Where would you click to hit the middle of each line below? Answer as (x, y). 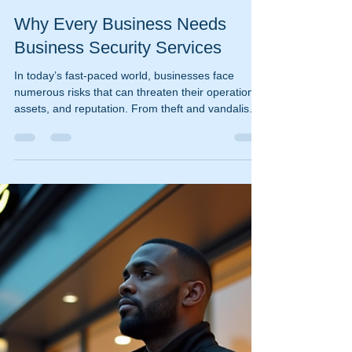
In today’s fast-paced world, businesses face (124, 318)
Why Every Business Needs (120, 266)
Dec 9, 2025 (73, 235)
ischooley (68, 222)
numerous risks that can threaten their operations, (138, 334)
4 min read (136, 235)
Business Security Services (118, 290)
